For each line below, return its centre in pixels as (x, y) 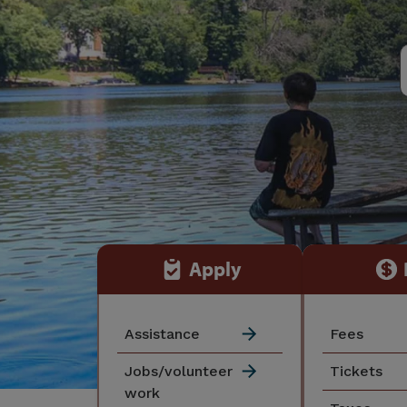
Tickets (356, 371)
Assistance (162, 333)
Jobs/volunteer (179, 371)
